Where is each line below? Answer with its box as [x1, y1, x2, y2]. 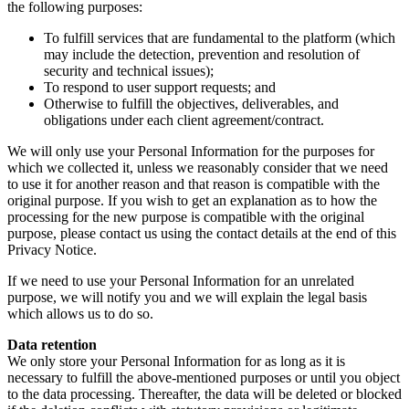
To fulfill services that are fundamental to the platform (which [44, 29, 395, 46]
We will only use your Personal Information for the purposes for [7, 142, 374, 159]
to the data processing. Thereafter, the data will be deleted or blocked [7, 385, 402, 402]
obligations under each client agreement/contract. [44, 111, 324, 128]
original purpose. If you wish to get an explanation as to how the [7, 192, 377, 208]
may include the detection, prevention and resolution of [44, 46, 360, 62]
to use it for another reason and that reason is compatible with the [7, 175, 380, 192]
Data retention [7, 336, 97, 352]
